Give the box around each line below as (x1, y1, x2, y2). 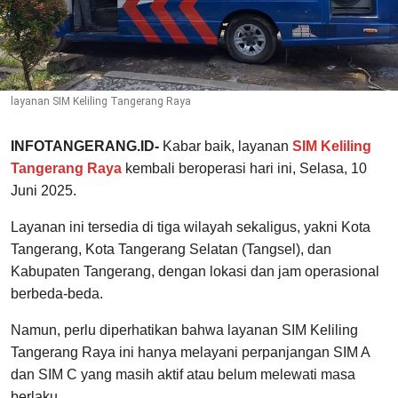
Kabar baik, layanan (159, 139, 292, 155)
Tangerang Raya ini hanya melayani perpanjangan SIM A (11, 345, 370, 361)
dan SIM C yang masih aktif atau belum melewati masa (11, 367, 355, 383)
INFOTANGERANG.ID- (11, 139, 159, 155)
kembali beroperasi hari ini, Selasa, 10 (122, 161, 367, 177)
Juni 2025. (11, 183, 76, 199)
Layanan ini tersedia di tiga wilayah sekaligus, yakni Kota (11, 219, 370, 235)
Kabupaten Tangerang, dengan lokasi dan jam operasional (11, 264, 379, 280)
